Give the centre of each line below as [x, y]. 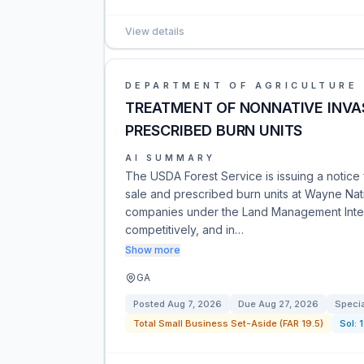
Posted [150, 304]
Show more [153, 250]
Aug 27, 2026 [288, 304]
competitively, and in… [184, 230]
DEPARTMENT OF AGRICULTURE [242, 85]
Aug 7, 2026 [195, 304]
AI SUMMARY [170, 158]
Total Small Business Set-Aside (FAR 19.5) [228, 323]
